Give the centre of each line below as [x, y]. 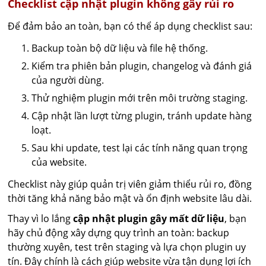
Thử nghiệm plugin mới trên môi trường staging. [140, 98]
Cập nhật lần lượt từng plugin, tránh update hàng [142, 116]
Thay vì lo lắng [41, 218]
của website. [59, 162]
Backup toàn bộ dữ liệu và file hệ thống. [120, 48]
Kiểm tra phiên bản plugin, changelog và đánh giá [142, 66]
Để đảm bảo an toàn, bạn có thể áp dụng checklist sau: [130, 26]
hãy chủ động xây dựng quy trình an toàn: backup [119, 233]
